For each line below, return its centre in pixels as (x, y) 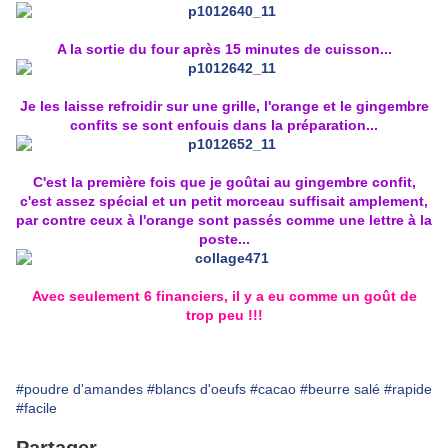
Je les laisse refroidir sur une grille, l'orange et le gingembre (224, 106)
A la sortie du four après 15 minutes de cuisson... (224, 49)
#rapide (408, 389)
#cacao (273, 389)
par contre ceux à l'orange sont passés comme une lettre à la (224, 220)
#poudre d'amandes (79, 389)
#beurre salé (340, 389)
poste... (224, 239)
